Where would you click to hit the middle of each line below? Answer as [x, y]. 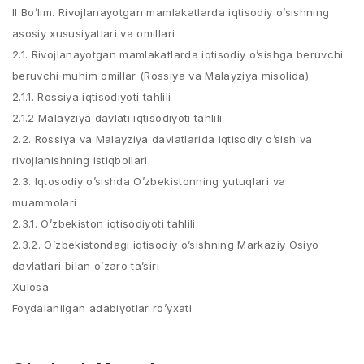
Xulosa [31, 287]
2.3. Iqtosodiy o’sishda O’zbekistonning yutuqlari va [149, 181]
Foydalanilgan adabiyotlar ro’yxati [102, 308]
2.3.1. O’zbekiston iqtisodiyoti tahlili [104, 223]
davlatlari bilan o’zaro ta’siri [86, 266]
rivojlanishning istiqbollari [80, 160]
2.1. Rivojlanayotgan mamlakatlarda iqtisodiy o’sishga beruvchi [178, 54]
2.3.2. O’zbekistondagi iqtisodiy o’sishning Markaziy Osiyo [166, 245]
